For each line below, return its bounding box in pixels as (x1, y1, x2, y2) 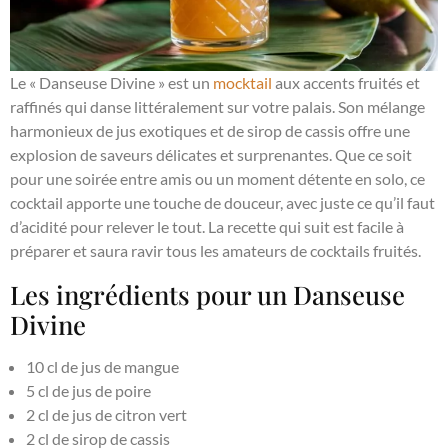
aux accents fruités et (272, 73, 420, 93)
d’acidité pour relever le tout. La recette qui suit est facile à (10, 217, 404, 237)
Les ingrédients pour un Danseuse (10, 277, 405, 312)
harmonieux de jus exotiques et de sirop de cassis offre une (10, 121, 410, 141)
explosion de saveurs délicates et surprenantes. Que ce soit (10, 145, 412, 165)
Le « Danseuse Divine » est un (10, 73, 213, 93)
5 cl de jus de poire (26, 381, 151, 401)
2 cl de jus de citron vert (26, 405, 187, 425)
